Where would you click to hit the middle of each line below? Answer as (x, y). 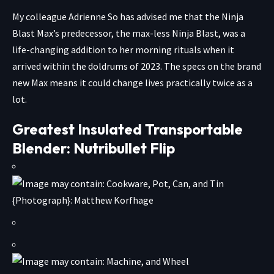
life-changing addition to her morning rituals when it (123, 50)
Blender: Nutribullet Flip (94, 148)
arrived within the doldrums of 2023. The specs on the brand (137, 66)
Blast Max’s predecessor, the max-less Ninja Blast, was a (129, 33)
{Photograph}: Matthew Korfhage (83, 200)
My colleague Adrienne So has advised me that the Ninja (128, 17)
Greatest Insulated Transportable (128, 129)
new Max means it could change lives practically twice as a (132, 83)
